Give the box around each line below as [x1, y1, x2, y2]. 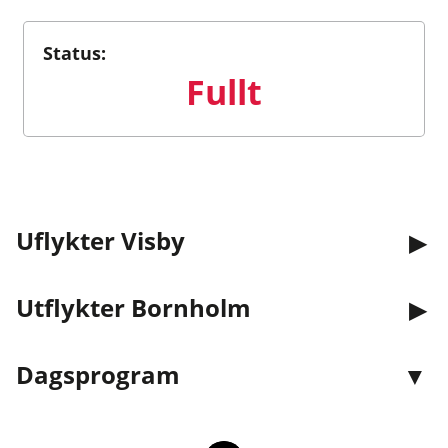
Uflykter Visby [16, 224, 185, 258]
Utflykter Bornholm [16, 291, 251, 325]
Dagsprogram [16, 358, 180, 392]
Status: [43, 41, 107, 66]
